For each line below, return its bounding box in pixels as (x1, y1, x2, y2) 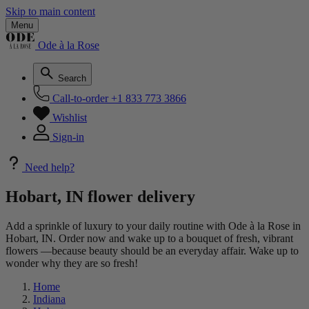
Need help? (25, 161, 74, 173)
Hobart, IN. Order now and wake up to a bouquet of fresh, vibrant (6, 232, 293, 244)
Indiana (33, 292, 66, 305)
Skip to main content (6, 6, 95, 17)
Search (58, 73, 86, 83)
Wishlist (52, 112, 87, 123)
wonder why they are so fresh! (6, 257, 138, 269)
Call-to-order (52, 92, 108, 104)
